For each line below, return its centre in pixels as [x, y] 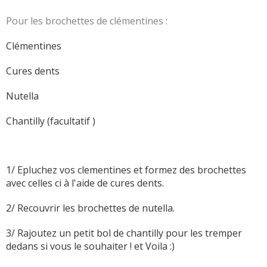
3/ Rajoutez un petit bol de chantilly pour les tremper [124, 233]
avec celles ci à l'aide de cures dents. [85, 183]
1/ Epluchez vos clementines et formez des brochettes [126, 170]
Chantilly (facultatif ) [52, 121]
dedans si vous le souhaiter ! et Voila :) [90, 246]
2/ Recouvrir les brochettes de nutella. [90, 208]
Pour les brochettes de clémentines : [87, 21]
